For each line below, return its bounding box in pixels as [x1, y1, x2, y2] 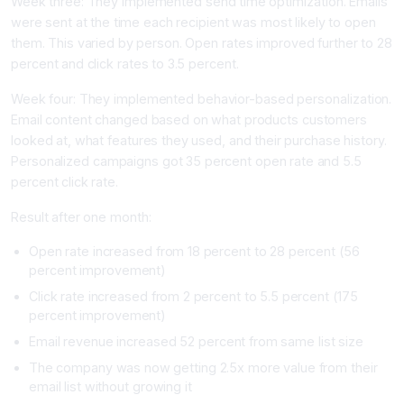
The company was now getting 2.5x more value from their [29, 359, 378, 375]
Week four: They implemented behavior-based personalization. [11, 90, 392, 106]
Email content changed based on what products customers [11, 111, 368, 127]
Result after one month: [11, 208, 151, 225]
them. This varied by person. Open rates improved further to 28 [11, 34, 392, 50]
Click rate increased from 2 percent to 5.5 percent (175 [29, 288, 358, 304]
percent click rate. [11, 173, 119, 189]
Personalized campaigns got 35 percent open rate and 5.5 [11, 152, 362, 169]
